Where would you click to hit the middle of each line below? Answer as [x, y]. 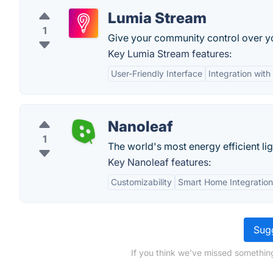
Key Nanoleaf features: [159, 162]
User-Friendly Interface [157, 73]
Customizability [141, 182]
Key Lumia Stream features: [170, 54]
